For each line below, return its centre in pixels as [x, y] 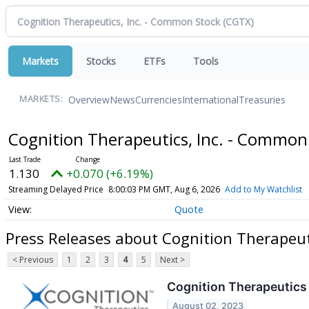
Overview [89, 99]
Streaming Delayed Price [56, 189]
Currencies [159, 99]
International [210, 99]
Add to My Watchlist [263, 189]
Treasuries [262, 99]
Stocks [101, 61]
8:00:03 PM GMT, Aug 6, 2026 [164, 189]
